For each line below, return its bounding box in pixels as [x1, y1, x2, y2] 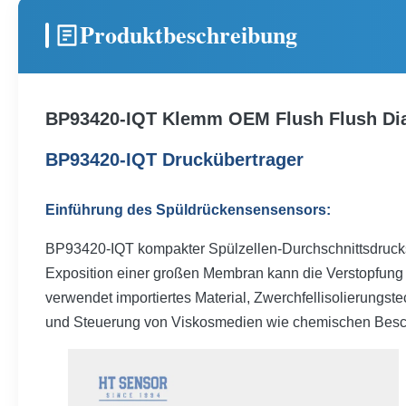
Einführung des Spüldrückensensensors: [45, 202, 331, 217]
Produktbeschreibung [80, 17, 297, 52]
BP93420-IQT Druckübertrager [45, 150, 304, 169]
